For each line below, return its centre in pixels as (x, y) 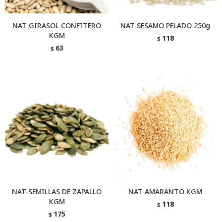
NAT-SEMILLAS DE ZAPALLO (57, 192)
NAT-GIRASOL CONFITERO (57, 26)
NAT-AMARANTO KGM (165, 192)
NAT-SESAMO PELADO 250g (165, 26)
